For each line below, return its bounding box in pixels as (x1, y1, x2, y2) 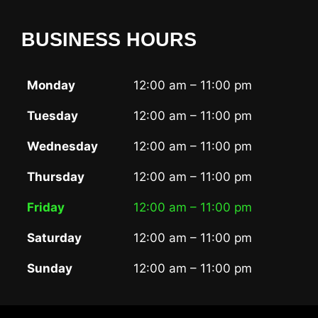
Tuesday (27, 109, 78, 124)
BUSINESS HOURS (21, 29, 197, 51)
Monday (27, 78, 75, 93)
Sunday (27, 261, 72, 276)
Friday (27, 200, 65, 215)
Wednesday (27, 139, 98, 154)
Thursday (27, 170, 84, 185)
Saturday (27, 231, 82, 246)
